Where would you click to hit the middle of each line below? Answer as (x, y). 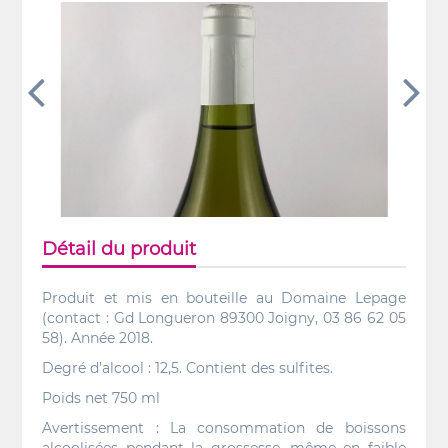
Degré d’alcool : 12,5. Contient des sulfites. (188, 368)
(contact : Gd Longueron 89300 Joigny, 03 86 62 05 (224, 318)
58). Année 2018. (98, 338)
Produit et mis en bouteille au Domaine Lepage (224, 298)
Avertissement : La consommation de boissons (224, 428)
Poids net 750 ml (101, 398)
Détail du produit (119, 249)
